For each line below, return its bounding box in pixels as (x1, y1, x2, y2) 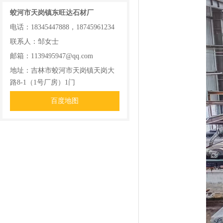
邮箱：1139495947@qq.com (10, 52, 93, 60)
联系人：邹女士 (10, 38, 59, 45)
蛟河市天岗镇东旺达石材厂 (10, 9, 94, 16)
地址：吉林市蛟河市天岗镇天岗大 (10, 67, 114, 74)
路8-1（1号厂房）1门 (10, 79, 75, 86)
